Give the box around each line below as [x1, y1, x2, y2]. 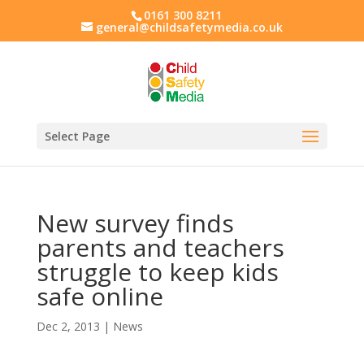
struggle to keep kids [36, 255, 279, 288]
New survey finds [36, 206, 234, 240]
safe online [36, 279, 163, 313]
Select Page [44, 128, 110, 144]
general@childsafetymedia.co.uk [95, 19, 283, 35]
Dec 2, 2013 [36, 318, 100, 334]
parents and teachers [36, 231, 284, 264]
